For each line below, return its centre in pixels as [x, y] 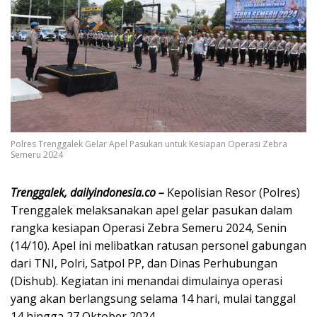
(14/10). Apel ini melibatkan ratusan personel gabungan [158, 246]
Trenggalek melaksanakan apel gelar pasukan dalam [151, 211]
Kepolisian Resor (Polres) [234, 193]
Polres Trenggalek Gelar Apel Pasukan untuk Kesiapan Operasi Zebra [149, 144]
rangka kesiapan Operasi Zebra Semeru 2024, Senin [149, 228]
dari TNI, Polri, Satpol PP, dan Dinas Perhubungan [144, 264]
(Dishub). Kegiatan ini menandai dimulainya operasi [146, 281]
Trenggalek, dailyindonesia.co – [89, 193]
